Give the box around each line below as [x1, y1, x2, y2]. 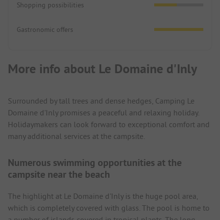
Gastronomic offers [17, 25, 73, 34]
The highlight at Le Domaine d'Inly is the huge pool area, [8, 191, 198, 201]
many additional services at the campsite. [8, 131, 145, 141]
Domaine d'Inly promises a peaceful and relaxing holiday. [8, 107, 199, 117]
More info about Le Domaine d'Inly [8, 60, 197, 77]
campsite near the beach [8, 167, 110, 181]
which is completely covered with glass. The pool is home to [8, 202, 210, 213]
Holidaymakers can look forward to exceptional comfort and [8, 119, 210, 129]
